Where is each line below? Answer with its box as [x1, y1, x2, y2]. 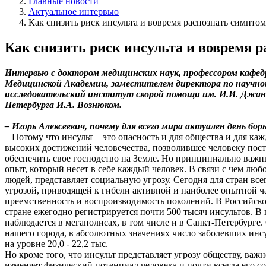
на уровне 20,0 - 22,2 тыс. [5, 238, 108, 249]
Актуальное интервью [28, 7, 119, 17]
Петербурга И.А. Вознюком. [5, 99, 122, 110]
